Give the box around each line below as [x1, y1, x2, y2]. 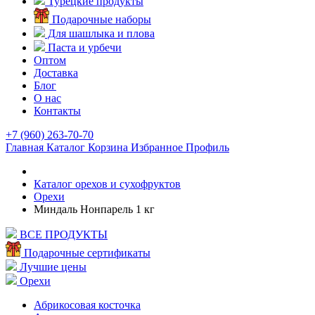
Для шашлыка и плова [45, 27, 155, 39]
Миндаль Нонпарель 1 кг [34, 203, 155, 215]
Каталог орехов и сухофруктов [34, 178, 181, 190]
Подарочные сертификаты [24, 247, 150, 259]
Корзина [88, 141, 128, 153]
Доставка [34, 67, 78, 79]
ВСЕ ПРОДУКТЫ [20, 229, 108, 240]
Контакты [34, 105, 81, 117]
